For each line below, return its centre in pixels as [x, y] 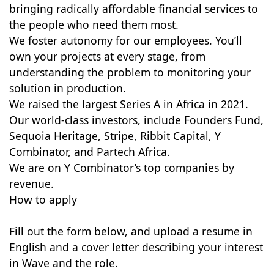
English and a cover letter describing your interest [136, 247]
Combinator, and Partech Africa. [89, 152]
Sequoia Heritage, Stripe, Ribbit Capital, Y [115, 136]
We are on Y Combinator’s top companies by [121, 168]
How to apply [43, 199]
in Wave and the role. [63, 263]
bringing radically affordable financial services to [133, 9]
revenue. [31, 183]
